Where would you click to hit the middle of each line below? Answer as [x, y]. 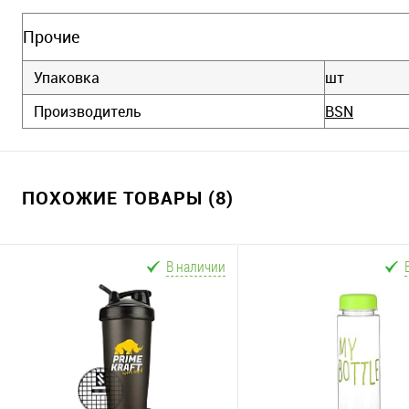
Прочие [51, 36]
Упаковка [67, 77]
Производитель [88, 111]
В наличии [196, 266]
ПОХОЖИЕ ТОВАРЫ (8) [128, 197]
